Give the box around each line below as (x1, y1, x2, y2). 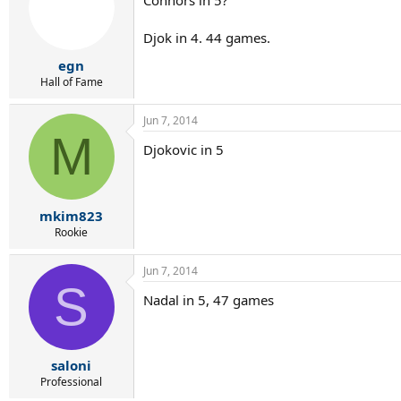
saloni (51, 356, 91, 374)
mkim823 (39, 206, 103, 225)
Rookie (55, 224, 88, 240)
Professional (40, 374, 102, 389)
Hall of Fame (39, 74, 103, 90)
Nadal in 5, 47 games (143, 290, 274, 309)
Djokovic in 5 (143, 141, 224, 158)
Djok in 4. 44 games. (143, 28, 270, 47)
